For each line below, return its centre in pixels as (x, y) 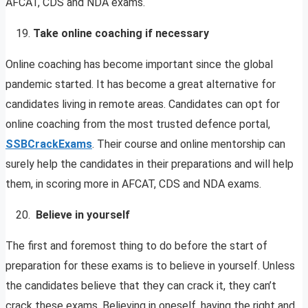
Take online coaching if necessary (121, 34)
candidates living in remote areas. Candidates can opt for (143, 104)
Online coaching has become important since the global (139, 65)
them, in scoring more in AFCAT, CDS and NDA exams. (133, 184)
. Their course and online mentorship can (189, 144)
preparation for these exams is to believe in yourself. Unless (150, 266)
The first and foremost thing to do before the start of (136, 246)
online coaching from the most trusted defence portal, (138, 124)
